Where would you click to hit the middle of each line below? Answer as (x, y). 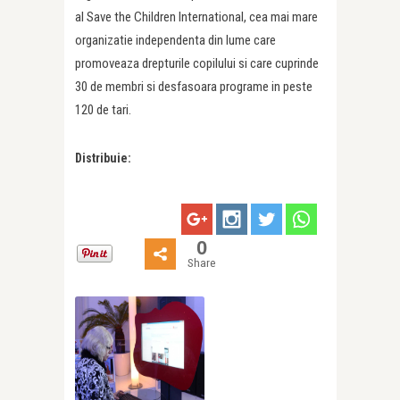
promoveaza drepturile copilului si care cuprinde (197, 64)
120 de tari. (103, 110)
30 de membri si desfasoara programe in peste (194, 87)
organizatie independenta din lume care (175, 41)
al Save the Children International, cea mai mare (196, 17)
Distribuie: (103, 158)
